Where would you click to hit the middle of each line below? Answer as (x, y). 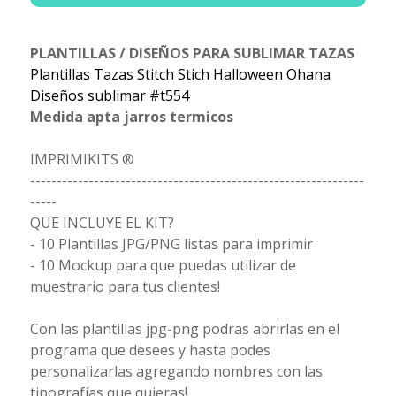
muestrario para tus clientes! (125, 287)
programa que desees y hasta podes (150, 350)
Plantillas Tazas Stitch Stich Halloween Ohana (180, 75)
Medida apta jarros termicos (131, 117)
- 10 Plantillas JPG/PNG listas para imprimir (171, 244)
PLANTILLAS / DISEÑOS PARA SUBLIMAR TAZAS (192, 53)
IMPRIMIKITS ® (82, 160)
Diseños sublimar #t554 (109, 96)
